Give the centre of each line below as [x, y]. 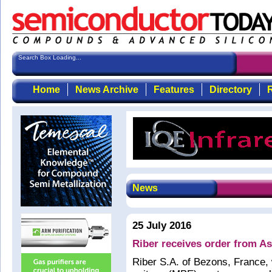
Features [174, 90]
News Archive [107, 90]
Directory [230, 90]
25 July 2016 [162, 226]
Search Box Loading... [50, 57]
